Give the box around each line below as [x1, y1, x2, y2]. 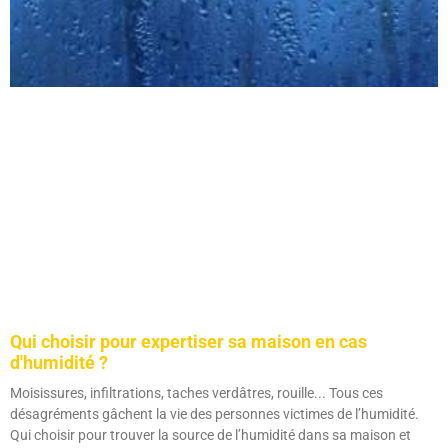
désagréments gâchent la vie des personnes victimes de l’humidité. [10, 405, 419, 422]
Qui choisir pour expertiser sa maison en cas [10, 330, 367, 352]
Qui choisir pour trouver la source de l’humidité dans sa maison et [10, 426, 411, 443]
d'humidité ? [10, 351, 108, 373]
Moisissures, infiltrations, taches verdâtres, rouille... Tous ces [10, 384, 383, 401]
